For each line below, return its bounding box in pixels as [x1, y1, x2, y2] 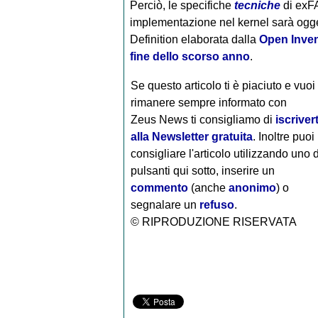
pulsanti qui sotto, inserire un [130, 164, 275, 177]
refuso [199, 198, 234, 211]
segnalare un [130, 198, 199, 211]
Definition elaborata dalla [129, 33, 259, 45]
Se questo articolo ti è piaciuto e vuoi [130, 79, 315, 92]
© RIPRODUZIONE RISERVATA [130, 215, 297, 228]
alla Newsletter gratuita [130, 130, 253, 143]
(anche [187, 181, 229, 194]
